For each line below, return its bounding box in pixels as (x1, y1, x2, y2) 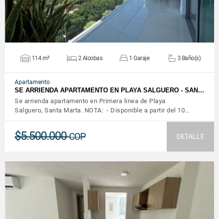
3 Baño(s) (177, 54, 201, 62)
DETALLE (176, 132, 204, 140)
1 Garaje (129, 54, 149, 62)
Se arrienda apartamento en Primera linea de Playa (15, 97, 166, 105)
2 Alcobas (78, 54, 103, 62)
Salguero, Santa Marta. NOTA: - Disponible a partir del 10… (15, 107, 190, 114)
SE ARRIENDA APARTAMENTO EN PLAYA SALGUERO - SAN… (15, 87, 204, 94)
